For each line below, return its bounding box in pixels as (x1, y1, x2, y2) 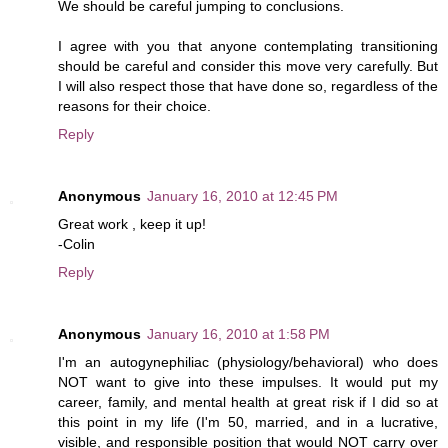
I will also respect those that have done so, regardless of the (58, 77, 438, 94)
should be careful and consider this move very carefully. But (58, 57, 438, 74)
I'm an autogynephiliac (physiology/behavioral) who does (58, 353, 438, 370)
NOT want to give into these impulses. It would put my (58, 373, 438, 390)
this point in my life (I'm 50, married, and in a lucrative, (58, 413, 438, 430)
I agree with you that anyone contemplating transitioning (58, 37, 438, 54)
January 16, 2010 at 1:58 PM (147, 325, 330, 342)
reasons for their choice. (58, 97, 211, 114)
